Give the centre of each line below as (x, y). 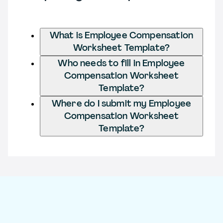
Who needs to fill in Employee (121, 63)
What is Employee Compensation (121, 35)
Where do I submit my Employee (121, 103)
